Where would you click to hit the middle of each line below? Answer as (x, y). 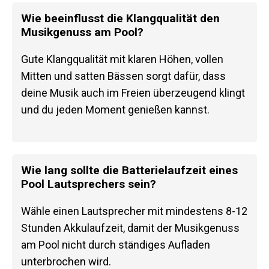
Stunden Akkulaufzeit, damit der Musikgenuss (130, 228)
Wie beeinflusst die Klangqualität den (120, 19)
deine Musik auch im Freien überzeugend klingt (133, 93)
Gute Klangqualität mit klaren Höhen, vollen (122, 59)
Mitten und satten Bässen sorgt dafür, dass (123, 76)
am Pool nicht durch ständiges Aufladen (116, 245)
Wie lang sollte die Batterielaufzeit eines (129, 171)
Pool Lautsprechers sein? (89, 184)
